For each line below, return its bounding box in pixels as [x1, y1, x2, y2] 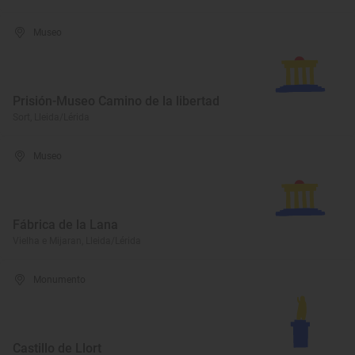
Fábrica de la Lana [13, 217, 118, 232]
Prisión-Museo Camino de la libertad [13, 94, 219, 109]
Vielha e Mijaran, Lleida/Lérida [13, 235, 141, 246]
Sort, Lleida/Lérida [13, 112, 90, 123]
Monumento [33, 274, 86, 285]
